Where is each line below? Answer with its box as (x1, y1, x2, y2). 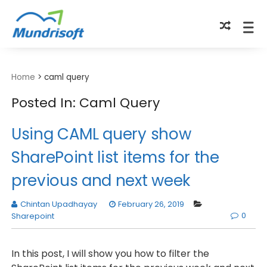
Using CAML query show (11, 123, 191, 145)
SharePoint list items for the (11, 147, 219, 168)
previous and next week (11, 170, 190, 191)
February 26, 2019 (117, 198, 184, 210)
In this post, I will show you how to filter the (11, 247, 209, 260)
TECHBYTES (48, 55, 106, 69)
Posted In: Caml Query (11, 94, 160, 112)
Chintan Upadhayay (20, 198, 97, 210)
